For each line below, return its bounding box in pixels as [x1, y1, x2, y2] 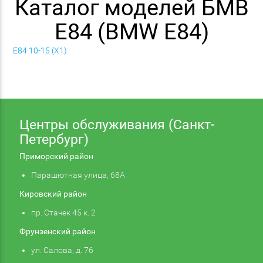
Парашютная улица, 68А [31, 170, 125, 180]
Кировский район [19, 188, 87, 198]
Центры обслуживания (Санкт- [19, 116, 214, 133]
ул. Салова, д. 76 [31, 245, 93, 255]
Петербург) [19, 131, 89, 147]
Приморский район [19, 151, 93, 161]
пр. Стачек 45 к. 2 [31, 207, 96, 217]
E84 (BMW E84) [54, 19, 209, 45]
